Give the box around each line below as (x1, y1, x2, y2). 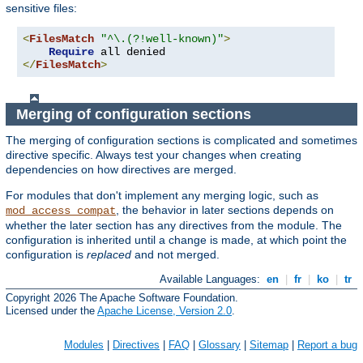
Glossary (199, 338, 241, 351)
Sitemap (250, 338, 288, 351)
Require (49, 45, 94, 59)
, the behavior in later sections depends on (116, 203, 334, 217)
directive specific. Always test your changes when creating (6, 148, 301, 162)
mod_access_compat (6, 204, 116, 218)
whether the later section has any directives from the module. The (6, 219, 342, 233)
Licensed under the (6, 304, 97, 317)
